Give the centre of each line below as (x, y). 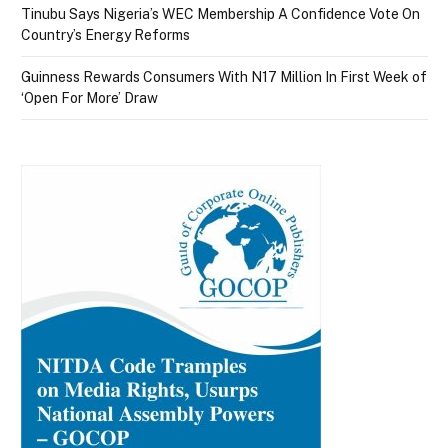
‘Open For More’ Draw (89, 97)
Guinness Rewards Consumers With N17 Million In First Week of (224, 76)
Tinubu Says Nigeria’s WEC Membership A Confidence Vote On (220, 13)
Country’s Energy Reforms (107, 34)
